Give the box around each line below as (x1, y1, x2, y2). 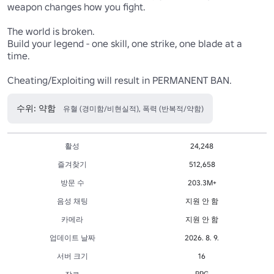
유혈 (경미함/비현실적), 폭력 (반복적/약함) (63, 104, 204, 114)
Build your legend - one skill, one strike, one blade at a (7, 37, 242, 50)
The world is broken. (7, 25, 97, 38)
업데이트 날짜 (49, 233, 95, 243)
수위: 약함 (17, 103, 56, 114)
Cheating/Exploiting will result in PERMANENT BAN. (7, 74, 234, 87)
